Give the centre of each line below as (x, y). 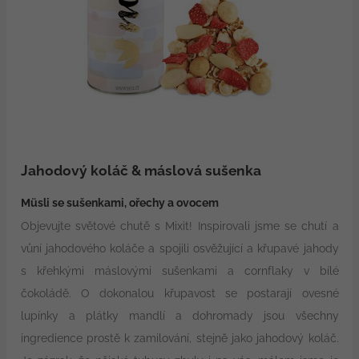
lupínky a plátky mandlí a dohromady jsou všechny (179, 315)
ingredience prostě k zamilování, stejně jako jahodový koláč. (179, 338)
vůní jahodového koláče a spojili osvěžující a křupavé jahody (179, 248)
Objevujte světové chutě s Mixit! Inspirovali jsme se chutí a (179, 226)
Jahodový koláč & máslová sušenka (141, 170)
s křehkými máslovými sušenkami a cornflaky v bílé (179, 270)
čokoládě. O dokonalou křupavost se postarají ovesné (179, 293)
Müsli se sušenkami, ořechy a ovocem (119, 202)
